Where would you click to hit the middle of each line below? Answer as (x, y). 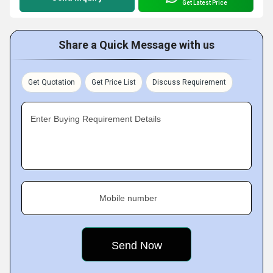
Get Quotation (51, 82)
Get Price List (114, 82)
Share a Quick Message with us (136, 45)
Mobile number (128, 198)
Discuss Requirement (189, 82)
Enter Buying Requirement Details (96, 119)
